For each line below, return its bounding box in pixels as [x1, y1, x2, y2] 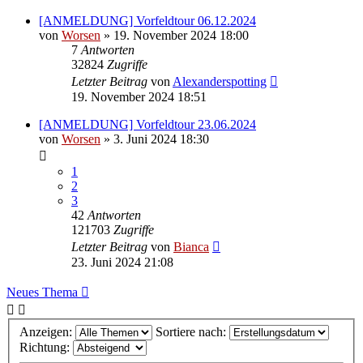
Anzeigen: [19, 324, 75, 339]
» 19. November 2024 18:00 [100, 28, 249, 42]
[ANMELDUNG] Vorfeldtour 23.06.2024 [39, 117, 256, 131]
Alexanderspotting [173, 74, 267, 88]
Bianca [173, 239, 209, 254]
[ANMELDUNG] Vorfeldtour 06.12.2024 [39, 13, 256, 28]
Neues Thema [6, 284, 78, 299]
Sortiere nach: [156, 324, 229, 339]
